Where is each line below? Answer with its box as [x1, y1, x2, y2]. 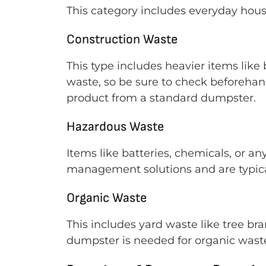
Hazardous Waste [66, 119, 164, 135]
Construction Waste [66, 31, 178, 47]
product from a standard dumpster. [66, 91, 259, 104]
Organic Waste [66, 190, 147, 206]
